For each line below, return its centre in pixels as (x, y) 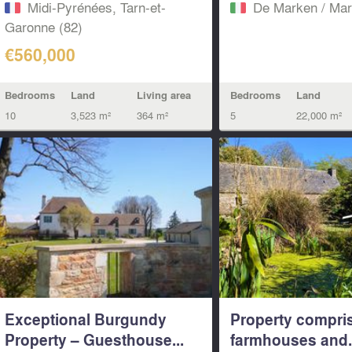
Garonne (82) (43, 26)
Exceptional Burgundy (85, 319)
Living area (163, 95)
